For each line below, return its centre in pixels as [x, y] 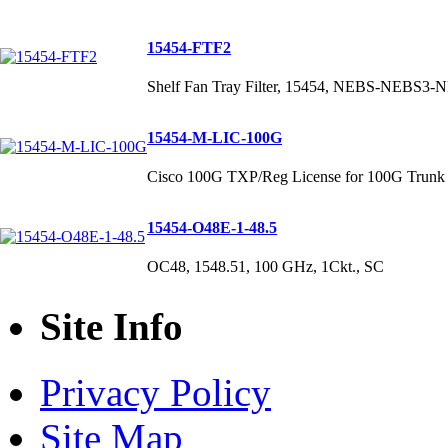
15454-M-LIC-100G [214, 137]
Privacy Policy [155, 392]
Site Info [111, 326]
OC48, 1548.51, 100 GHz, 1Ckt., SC [265, 266]
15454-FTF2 [189, 47]
